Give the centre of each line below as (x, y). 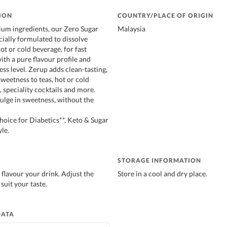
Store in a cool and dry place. (162, 173)
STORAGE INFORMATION (159, 160)
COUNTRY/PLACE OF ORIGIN (165, 15)
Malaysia (131, 28)
